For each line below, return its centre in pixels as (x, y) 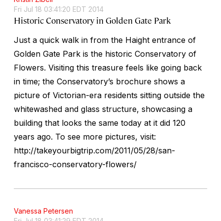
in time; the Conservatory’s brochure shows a (99, 81)
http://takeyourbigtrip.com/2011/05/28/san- (94, 150)
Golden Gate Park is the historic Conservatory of (105, 54)
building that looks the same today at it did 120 (100, 123)
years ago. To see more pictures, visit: (85, 136)
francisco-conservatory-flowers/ (75, 164)
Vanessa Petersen (43, 211)
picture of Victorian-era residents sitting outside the (109, 95)
